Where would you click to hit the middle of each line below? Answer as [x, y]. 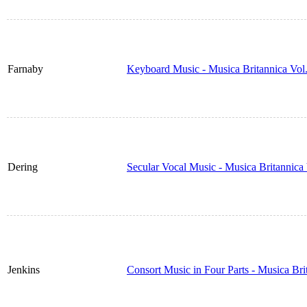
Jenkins [24, 270]
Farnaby [25, 69]
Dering [23, 167]
